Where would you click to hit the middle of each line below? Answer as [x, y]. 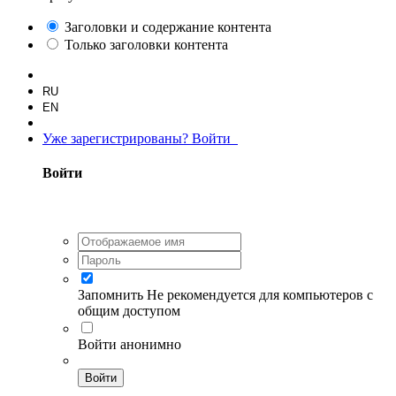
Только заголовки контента [146, 45]
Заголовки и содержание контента [168, 27]
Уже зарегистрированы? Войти [140, 138]
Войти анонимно [129, 344]
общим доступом [129, 310]
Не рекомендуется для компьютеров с [260, 294]
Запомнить [110, 294]
